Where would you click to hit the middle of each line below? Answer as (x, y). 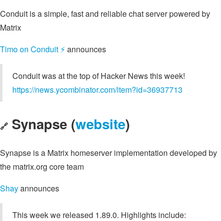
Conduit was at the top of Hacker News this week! (99, 75)
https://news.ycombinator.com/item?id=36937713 (97, 89)
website (100, 124)
